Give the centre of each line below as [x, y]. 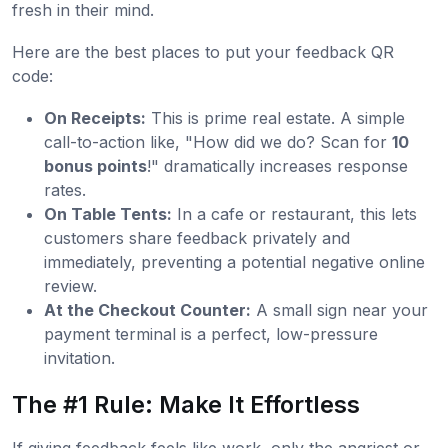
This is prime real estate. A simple [275, 117]
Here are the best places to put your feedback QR [203, 51]
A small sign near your [339, 309]
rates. [65, 189]
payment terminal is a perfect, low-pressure [211, 333]
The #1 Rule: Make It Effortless [186, 404]
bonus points [95, 165]
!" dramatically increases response [277, 165]
